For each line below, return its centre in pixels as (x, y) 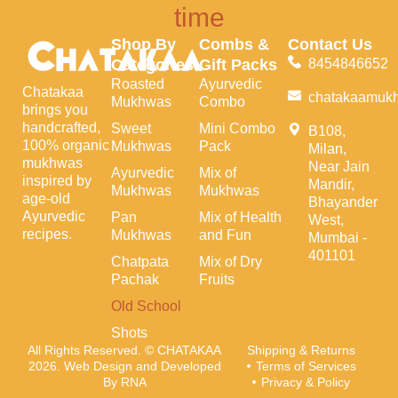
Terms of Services (306, 366)
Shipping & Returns (302, 350)
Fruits (217, 279)
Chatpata (139, 261)
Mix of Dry (231, 261)
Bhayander (343, 202)
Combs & (234, 44)
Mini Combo (237, 128)
